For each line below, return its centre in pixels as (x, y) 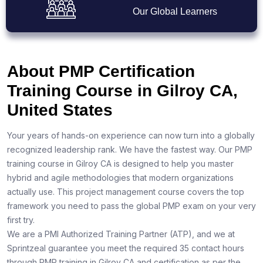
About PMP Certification (101, 72)
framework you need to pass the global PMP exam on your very (131, 206)
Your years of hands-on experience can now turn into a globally (131, 136)
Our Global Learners (175, 12)
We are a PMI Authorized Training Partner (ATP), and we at (121, 234)
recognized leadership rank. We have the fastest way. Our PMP (130, 150)
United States (60, 110)
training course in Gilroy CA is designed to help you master (120, 164)
